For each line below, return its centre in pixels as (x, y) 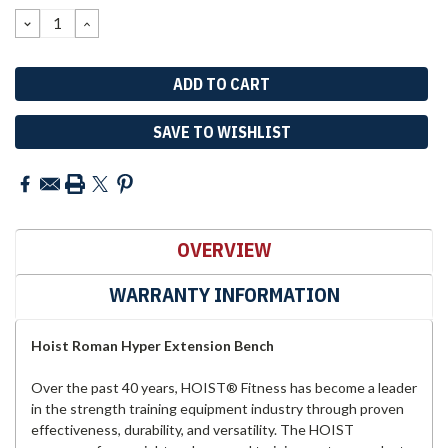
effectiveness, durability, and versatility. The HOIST (192, 429)
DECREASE (67, 22)
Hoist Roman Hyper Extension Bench (152, 345)
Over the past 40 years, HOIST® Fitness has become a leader (224, 387)
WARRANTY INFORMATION (224, 294)
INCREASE (124, 22)
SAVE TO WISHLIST (221, 131)
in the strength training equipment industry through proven (217, 408)
